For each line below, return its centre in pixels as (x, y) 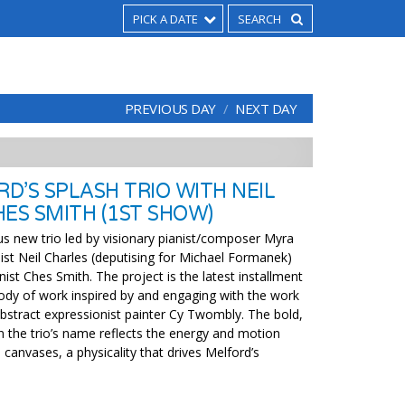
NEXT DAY (266, 108)
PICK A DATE (165, 19)
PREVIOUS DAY (170, 108)
